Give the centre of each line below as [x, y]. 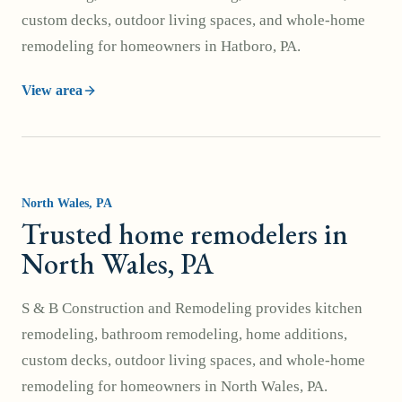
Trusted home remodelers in [185, 234]
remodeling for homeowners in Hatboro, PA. [161, 46]
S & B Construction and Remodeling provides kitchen [192, 308]
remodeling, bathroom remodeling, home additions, [184, 334]
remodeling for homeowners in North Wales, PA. [175, 386]
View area [52, 90]
